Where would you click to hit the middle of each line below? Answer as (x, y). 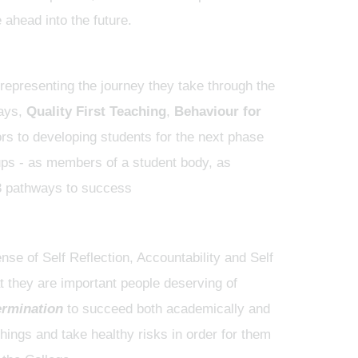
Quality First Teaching (96, 111)
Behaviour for (217, 111)
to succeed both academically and (166, 309)
